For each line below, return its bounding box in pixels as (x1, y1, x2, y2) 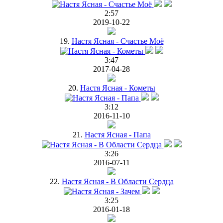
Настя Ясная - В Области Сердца (61, 177, 174, 186)
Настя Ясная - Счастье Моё (71, 36, 164, 45)
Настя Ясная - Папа (84, 130, 151, 139)
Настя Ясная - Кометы (80, 83, 155, 92)
